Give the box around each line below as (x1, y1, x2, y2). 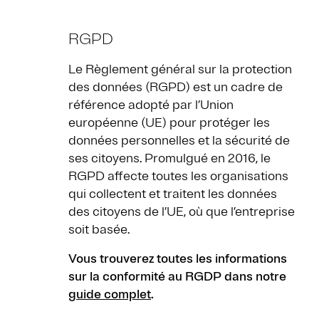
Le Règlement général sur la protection (68, 61, 292, 78)
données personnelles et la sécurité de (68, 132, 290, 149)
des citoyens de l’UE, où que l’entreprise (68, 204, 295, 220)
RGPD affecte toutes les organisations (68, 168, 288, 184)
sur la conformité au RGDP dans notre (68, 268, 286, 285)
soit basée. (68, 221, 130, 238)
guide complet (68, 286, 151, 303)
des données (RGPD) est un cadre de (68, 79, 283, 95)
